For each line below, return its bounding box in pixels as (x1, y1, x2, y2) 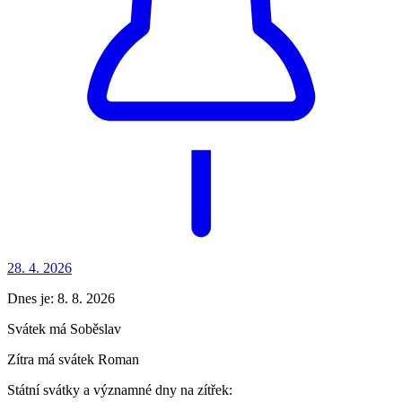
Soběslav (70, 321, 121, 337)
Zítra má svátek (7, 352, 98, 368)
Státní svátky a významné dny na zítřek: (7, 382, 232, 398)
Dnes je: (7, 291, 57, 307)
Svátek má (7, 321, 70, 337)
